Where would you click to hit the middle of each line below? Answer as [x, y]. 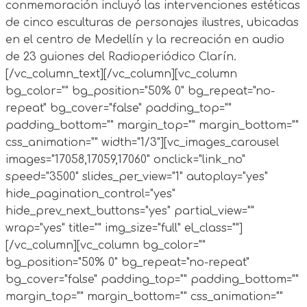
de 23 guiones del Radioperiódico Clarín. [121, 57]
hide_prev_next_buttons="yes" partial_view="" [130, 211]
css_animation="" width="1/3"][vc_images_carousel [142, 142]
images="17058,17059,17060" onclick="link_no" [125, 159]
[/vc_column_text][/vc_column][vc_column [121, 74]
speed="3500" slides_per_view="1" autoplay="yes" [137, 176]
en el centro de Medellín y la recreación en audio [145, 39]
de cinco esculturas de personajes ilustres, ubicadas [152, 22]
